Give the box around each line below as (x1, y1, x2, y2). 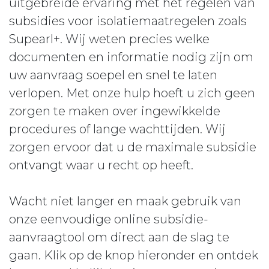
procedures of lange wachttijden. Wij (9, 122, 226, 136)
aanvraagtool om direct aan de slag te (9, 230, 229, 244)
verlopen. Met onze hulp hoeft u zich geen (9, 86, 255, 100)
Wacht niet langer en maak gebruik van (9, 194, 241, 208)
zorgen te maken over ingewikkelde (9, 104, 220, 118)
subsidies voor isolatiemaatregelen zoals (9, 14, 247, 28)
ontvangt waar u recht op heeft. (9, 158, 193, 172)
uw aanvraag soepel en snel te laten (9, 68, 217, 82)
